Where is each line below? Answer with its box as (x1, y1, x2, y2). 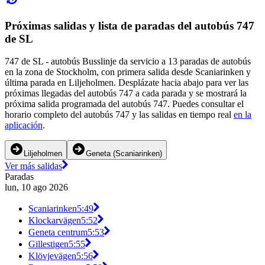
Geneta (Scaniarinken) (86, 149, 162, 159)
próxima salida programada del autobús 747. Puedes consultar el (5, 99, 244, 109)
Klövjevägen (28, 251, 76, 261)
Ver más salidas (5, 161, 62, 172)
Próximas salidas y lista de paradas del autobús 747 (5, 19, 254, 32)
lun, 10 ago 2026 (5, 182, 68, 193)
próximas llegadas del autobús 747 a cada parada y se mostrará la (5, 88, 247, 99)
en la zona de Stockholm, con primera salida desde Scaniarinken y (5, 67, 251, 77)
